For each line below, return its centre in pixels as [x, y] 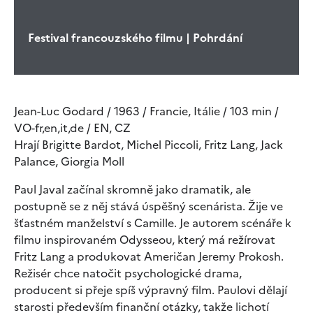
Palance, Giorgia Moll [69, 161]
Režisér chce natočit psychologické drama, [128, 273]
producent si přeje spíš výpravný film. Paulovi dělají [151, 290]
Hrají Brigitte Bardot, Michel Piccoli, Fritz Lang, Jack [148, 144]
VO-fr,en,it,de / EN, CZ [72, 128]
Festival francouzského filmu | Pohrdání [135, 37]
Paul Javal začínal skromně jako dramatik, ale [132, 189]
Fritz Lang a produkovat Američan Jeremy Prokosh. [149, 256]
